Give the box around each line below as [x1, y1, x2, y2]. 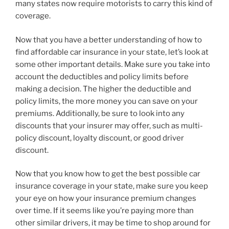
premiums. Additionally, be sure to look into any [15, 108, 185, 118]
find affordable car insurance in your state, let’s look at [15, 47, 209, 57]
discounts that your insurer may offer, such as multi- [15, 121, 203, 130]
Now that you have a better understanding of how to [15, 35, 202, 44]
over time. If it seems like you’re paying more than [15, 206, 194, 216]
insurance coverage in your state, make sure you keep [15, 181, 208, 191]
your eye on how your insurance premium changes [15, 194, 196, 203]
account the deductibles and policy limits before [15, 72, 189, 81]
